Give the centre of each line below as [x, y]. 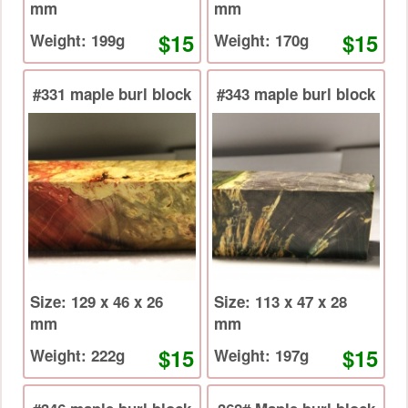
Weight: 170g [292, 41]
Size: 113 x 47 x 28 [235, 302]
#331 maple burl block [112, 94]
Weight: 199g [108, 41]
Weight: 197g [292, 356]
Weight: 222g [108, 356]
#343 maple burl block [296, 94]
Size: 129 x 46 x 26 [51, 302]
